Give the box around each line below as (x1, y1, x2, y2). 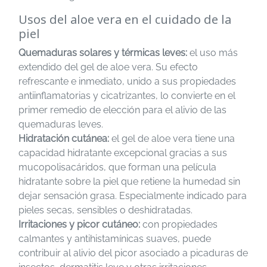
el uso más (187, 47, 238, 58)
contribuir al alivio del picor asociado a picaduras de (18, 247, 248, 259)
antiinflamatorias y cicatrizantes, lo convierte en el (18, 90, 235, 101)
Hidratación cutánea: (18, 133, 109, 144)
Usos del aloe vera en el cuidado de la (18, 11, 231, 27)
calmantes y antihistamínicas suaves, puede (18, 233, 211, 244)
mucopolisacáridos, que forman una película (18, 162, 216, 173)
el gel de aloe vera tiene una (109, 133, 235, 144)
